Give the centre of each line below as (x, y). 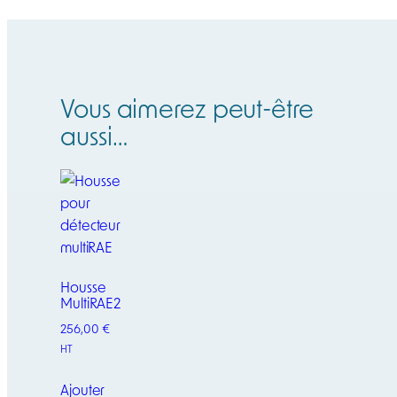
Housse (83, 287)
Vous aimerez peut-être (187, 107)
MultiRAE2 (91, 303)
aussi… (94, 135)
